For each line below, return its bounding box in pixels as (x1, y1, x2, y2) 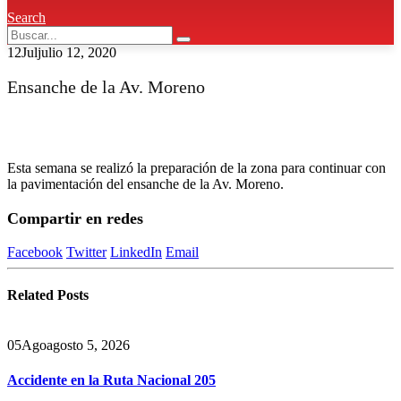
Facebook (7, 243, 63, 260)
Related (7, 287, 57, 303)
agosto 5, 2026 (47, 337, 130, 354)
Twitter (66, 243, 107, 260)
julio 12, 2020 (38, 45, 116, 61)
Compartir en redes (7, 209, 143, 227)
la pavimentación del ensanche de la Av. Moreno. (7, 175, 284, 192)
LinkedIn (110, 243, 162, 260)
